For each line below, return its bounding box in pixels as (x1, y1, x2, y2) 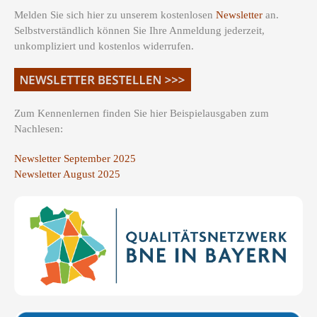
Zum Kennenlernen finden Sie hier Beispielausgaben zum (14, 108, 269, 120)
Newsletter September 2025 (14, 153, 136, 165)
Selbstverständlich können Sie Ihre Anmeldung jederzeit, (14, 25, 265, 37)
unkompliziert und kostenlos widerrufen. (14, 40, 194, 52)
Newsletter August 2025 (14, 168, 120, 180)
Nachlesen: (14, 123, 63, 135)
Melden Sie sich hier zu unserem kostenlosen (14, 9, 216, 21)
